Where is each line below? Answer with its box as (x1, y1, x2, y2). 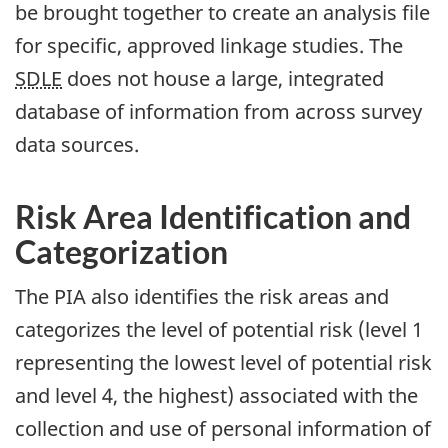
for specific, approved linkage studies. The (15, 31, 403, 59)
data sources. (15, 130, 139, 158)
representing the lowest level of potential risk (15, 349, 432, 377)
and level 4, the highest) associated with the (15, 382, 418, 410)
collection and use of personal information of (15, 415, 431, 443)
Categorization (15, 231, 228, 271)
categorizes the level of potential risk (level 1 (15, 316, 423, 344)
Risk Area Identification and (15, 196, 411, 236)
